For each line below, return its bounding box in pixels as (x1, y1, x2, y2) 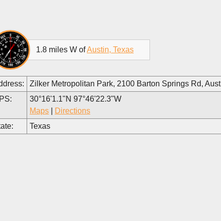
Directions (55, 106, 90, 115)
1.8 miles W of (36, 45, 87, 54)
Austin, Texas (87, 45, 134, 54)
